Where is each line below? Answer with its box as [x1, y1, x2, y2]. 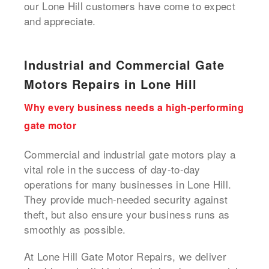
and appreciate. [24, 13, 96, 28]
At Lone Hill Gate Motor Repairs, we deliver [24, 248, 226, 264]
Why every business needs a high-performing [24, 100, 244, 114]
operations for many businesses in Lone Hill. [24, 176, 232, 192]
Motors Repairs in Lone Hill [24, 74, 197, 92]
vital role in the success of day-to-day [24, 161, 201, 177]
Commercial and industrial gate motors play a [24, 146, 236, 162]
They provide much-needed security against [24, 191, 228, 207]
